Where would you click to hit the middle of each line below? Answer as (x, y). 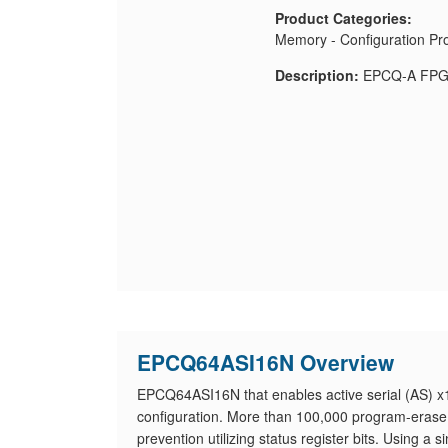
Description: (316, 75)
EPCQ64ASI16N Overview (265, 362)
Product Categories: (343, 18)
